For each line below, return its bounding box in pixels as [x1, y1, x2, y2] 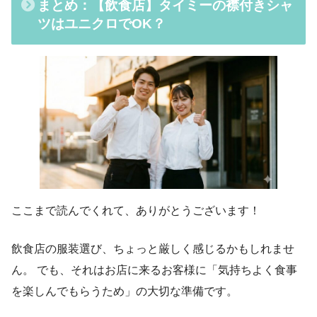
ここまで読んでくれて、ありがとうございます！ [11, 204, 260, 217]
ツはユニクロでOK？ [37, 16, 166, 31]
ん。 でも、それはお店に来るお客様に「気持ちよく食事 [11, 263, 297, 276]
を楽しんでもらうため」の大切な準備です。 [11, 284, 238, 297]
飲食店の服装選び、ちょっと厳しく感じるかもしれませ [11, 242, 294, 255]
